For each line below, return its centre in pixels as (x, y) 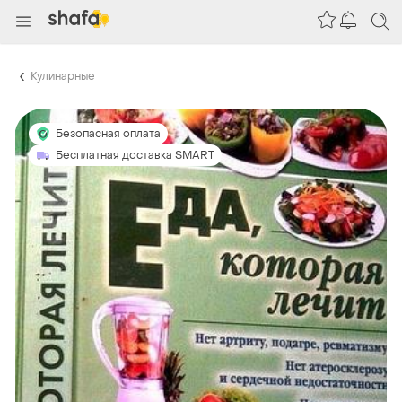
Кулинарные (63, 76)
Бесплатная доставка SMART (135, 155)
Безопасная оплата (108, 133)
